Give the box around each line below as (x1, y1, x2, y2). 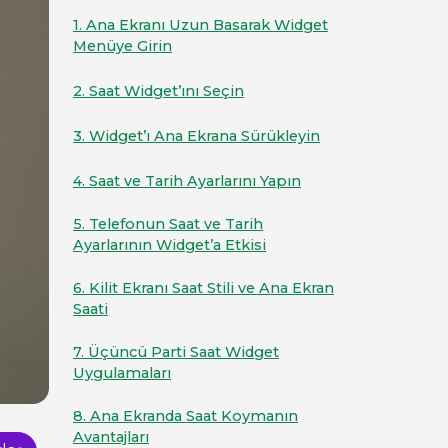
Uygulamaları (73, 364, 171, 382)
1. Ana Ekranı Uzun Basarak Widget (73, 16, 328, 34)
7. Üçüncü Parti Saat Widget (73, 343, 279, 361)
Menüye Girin (73, 37, 172, 55)
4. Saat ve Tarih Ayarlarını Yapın (73, 172, 301, 190)
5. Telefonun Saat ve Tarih (73, 215, 263, 233)
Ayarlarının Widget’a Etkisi (73, 236, 266, 254)
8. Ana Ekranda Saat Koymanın (73, 407, 298, 425)
